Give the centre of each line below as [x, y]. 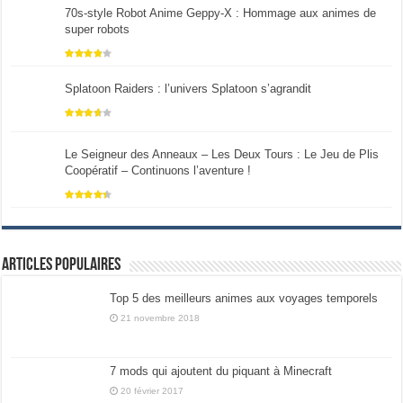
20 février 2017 [152, 390]
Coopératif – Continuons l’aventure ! [158, 170]
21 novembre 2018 [161, 318]
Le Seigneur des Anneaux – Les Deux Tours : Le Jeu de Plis [222, 154]
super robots [98, 29]
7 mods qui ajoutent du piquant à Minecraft [221, 371]
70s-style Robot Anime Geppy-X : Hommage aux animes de [221, 13]
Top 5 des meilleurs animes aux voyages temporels [244, 298]
